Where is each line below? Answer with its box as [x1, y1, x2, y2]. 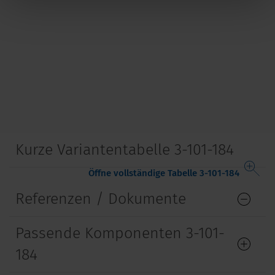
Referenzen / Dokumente [15, 190, 186, 209]
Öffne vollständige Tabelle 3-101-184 [88, 168, 239, 179]
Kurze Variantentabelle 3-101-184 [15, 141, 234, 160]
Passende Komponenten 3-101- [15, 224, 225, 243]
